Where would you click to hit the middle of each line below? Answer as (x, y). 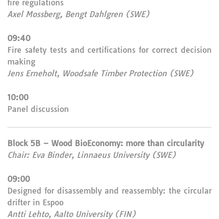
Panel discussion (38, 109)
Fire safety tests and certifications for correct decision (109, 50)
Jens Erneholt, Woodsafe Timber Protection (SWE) (100, 73)
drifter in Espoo (35, 202)
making (21, 62)
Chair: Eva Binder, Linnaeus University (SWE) (92, 155)
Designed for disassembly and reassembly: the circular (109, 191)
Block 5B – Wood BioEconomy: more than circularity (106, 143)
